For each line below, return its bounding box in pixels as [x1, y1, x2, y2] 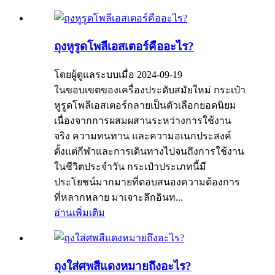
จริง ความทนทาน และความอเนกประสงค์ [54, 130, 231, 141]
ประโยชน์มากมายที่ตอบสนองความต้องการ [54, 176, 240, 187]
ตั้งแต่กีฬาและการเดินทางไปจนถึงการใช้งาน [54, 145, 244, 157]
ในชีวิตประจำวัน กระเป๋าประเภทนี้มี [54, 161, 206, 172]
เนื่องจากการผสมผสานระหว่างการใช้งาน [54, 115, 231, 126]
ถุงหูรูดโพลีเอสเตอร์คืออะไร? [54, 40, 194, 53]
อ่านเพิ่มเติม [54, 207, 105, 218]
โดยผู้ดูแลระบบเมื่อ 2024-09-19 [54, 69, 182, 80]
